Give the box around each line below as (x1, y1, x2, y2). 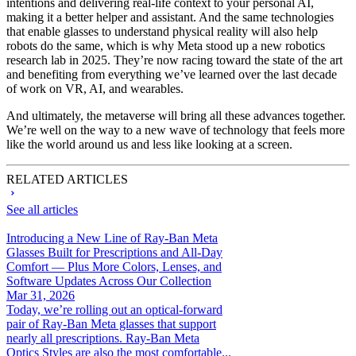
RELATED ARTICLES (6, 172, 128, 186)
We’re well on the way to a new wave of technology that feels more (6, 122, 345, 137)
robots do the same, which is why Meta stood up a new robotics (6, 38, 325, 52)
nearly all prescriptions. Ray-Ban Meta (6, 331, 199, 345)
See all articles (6, 202, 78, 216)
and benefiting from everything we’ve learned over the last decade (6, 67, 337, 81)
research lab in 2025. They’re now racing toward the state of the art (6, 52, 342, 67)
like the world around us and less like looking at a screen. (6, 137, 292, 151)
